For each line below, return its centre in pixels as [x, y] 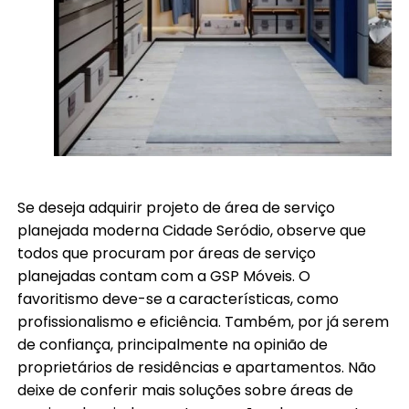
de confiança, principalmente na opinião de [173, 344]
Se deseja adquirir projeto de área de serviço [177, 207]
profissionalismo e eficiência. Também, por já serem [204, 321]
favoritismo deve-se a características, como [178, 299]
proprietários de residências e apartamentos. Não [197, 367]
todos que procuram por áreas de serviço [167, 253]
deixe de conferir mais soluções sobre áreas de [186, 390]
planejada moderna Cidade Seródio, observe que [192, 230]
